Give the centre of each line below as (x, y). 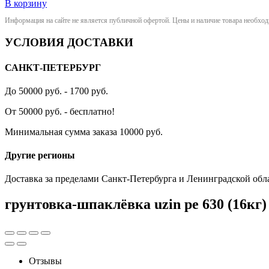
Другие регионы (40, 156)
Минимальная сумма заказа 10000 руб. (84, 131)
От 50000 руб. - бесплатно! (60, 111)
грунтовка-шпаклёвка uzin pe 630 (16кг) (136, 204)
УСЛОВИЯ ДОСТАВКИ (69, 43)
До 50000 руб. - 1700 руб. (56, 91)
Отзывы (45, 261)
